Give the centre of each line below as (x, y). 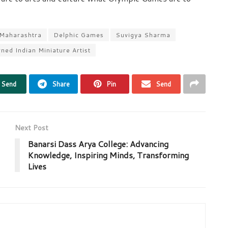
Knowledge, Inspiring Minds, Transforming (108, 155)
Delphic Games (79, 35)
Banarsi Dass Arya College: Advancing (98, 144)
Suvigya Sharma (143, 35)
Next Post (32, 128)
